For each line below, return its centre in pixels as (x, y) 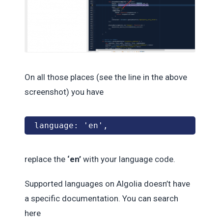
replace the (46, 159)
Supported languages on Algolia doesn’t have (107, 183)
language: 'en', (74, 125)
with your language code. (128, 159)
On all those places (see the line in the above (106, 77)
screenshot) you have (64, 92)
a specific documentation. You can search (101, 198)
